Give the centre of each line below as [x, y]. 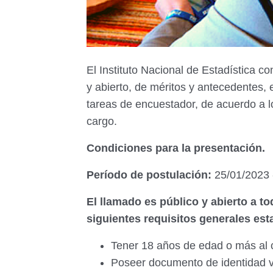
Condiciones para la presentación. [176, 148]
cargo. [103, 121]
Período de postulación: [149, 175]
